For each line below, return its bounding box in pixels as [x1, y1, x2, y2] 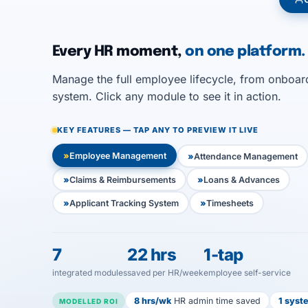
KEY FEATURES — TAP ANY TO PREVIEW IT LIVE [57, 125, 258, 135]
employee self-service [203, 267, 291, 278]
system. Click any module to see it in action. [52, 89, 281, 103]
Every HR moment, [52, 44, 186, 59]
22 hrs [127, 245, 177, 265]
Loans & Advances [203, 174, 280, 185]
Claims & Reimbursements [69, 174, 176, 185]
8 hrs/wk [133, 296, 171, 306]
